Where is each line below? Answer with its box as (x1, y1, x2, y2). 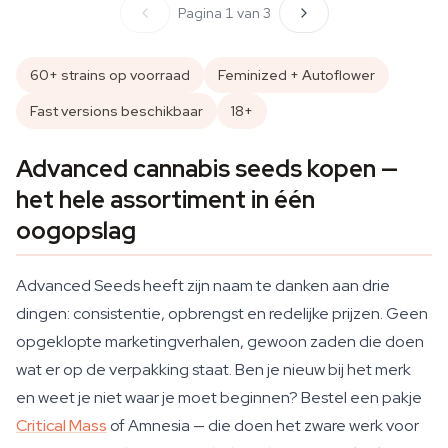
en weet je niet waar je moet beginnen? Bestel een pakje (16, 387, 422, 408)
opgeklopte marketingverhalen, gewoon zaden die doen (16, 331, 424, 352)
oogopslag (16, 215, 136, 246)
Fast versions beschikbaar (30, 102, 203, 120)
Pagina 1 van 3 (177, 4, 271, 22)
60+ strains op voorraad (30, 66, 190, 84)
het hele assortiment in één (16, 184, 315, 215)
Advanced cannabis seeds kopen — (16, 153, 398, 184)
